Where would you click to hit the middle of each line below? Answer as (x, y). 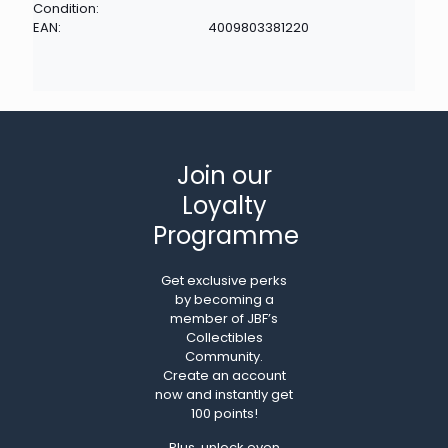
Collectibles (224, 337)
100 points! (224, 413)
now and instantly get (224, 394)
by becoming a (224, 299)
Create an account (224, 375)
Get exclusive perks (224, 280)
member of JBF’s (224, 318)
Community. (224, 356)
